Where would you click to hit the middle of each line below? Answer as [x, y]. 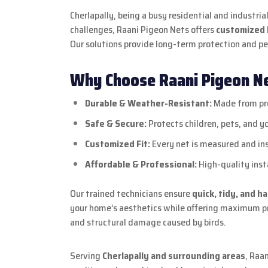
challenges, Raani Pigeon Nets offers [143, 29]
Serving [86, 255]
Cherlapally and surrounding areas [174, 255]
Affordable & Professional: [141, 164]
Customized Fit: [118, 144]
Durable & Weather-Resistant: [148, 103]
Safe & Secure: [116, 123]
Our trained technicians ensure [131, 193]
